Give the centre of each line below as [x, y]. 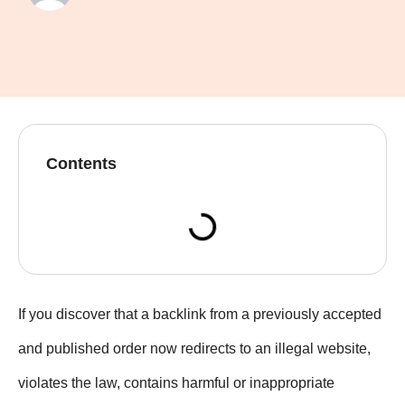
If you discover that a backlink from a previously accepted [200, 314]
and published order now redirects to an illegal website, [194, 348]
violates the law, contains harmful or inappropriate [176, 383]
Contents [81, 164]
